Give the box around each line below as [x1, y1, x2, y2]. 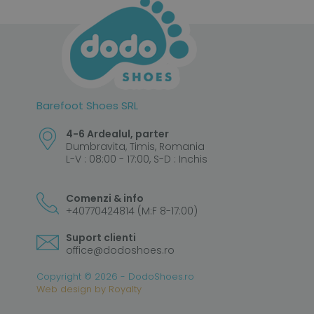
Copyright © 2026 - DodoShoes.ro [36, 270, 194, 284]
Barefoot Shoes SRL [36, 98, 138, 114]
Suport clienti [66, 231, 136, 245]
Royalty [109, 282, 142, 296]
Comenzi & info [66, 191, 144, 206]
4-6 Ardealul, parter [66, 127, 169, 142]
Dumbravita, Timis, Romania [66, 139, 205, 154]
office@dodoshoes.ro [66, 243, 175, 258]
